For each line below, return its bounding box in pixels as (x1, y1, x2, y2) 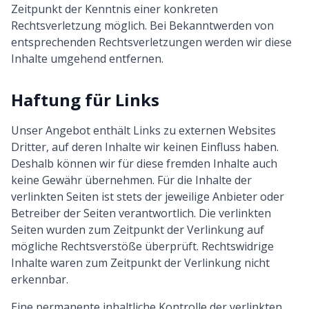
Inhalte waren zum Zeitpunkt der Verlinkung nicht (11, 255, 270, 270)
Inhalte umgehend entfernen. (11, 51, 163, 66)
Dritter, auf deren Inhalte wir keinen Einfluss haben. (11, 139, 279, 154)
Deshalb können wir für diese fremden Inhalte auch (11, 156, 277, 171)
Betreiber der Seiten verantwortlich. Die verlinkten (11, 206, 271, 221)
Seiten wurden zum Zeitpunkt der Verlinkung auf (11, 222, 264, 237)
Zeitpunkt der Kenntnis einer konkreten (11, 1, 218, 17)
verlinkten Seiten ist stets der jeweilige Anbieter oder (11, 189, 284, 204)
